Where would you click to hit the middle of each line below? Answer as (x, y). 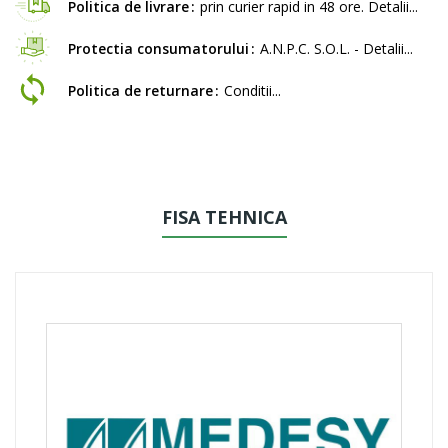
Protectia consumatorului (158, 48)
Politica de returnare (140, 90)
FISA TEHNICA (224, 216)
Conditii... (252, 90)
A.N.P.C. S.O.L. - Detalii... (336, 48)
